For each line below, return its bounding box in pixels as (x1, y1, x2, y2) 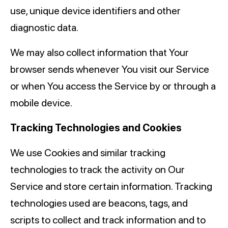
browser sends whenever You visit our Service (10, 63, 209, 76)
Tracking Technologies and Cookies (10, 122, 182, 134)
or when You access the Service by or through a (10, 80, 216, 93)
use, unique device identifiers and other (10, 5, 181, 17)
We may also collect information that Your (10, 46, 189, 59)
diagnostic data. (10, 21, 78, 34)
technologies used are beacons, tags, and (10, 197, 188, 210)
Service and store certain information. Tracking (10, 180, 212, 193)
